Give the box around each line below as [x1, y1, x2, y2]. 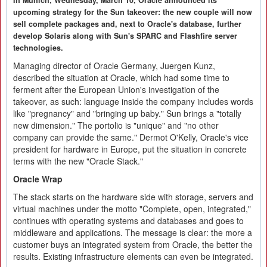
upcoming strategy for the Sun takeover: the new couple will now [13, 7, 252, 17]
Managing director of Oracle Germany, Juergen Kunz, [13, 60, 215, 72]
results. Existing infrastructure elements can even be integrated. [13, 250, 253, 262]
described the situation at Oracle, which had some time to [13, 72, 229, 83]
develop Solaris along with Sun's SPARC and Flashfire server [13, 30, 237, 41]
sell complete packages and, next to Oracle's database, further [13, 18, 241, 29]
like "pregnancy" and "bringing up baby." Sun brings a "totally [13, 107, 241, 119]
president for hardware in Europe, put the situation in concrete [13, 143, 247, 155]
